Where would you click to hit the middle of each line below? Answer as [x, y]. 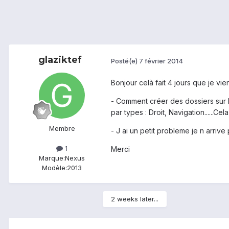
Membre [62, 129]
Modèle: [54, 168]
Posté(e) [125, 61]
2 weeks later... [135, 199]
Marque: [52, 158]
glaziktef [60, 60]
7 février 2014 [161, 61]
